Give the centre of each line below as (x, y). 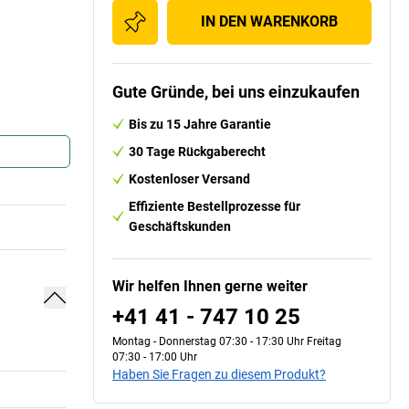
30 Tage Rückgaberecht (197, 151)
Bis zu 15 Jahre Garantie (200, 124)
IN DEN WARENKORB (269, 21)
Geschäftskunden (180, 226)
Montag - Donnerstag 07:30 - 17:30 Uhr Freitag (227, 341)
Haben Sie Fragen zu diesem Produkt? (219, 374)
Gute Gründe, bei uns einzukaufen (236, 91)
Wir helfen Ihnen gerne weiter (210, 286)
